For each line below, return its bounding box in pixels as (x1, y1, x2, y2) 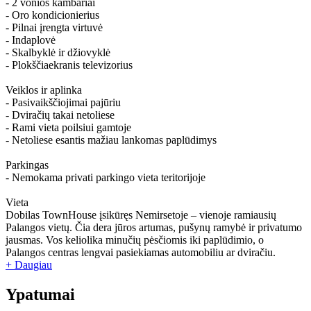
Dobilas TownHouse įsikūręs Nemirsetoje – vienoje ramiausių (6, 209, 276, 221)
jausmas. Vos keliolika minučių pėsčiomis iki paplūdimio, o (6, 234, 264, 246)
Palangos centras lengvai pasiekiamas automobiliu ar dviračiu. (6, 246, 276, 259)
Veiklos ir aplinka (6, 84, 82, 96)
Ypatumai (6, 285, 75, 304)
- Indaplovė (6, 34, 56, 47)
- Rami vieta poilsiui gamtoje (6, 121, 131, 134)
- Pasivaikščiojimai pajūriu (6, 96, 121, 109)
